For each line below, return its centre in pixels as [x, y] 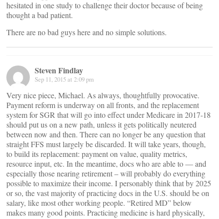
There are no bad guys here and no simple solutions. [87, 32]
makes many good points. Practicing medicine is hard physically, [106, 212]
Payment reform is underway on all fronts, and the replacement [103, 105]
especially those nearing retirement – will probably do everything [106, 173]
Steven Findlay [59, 70]
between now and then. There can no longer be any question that [106, 134]
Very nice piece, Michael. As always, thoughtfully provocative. [103, 95]
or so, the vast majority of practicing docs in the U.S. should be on [108, 193]
